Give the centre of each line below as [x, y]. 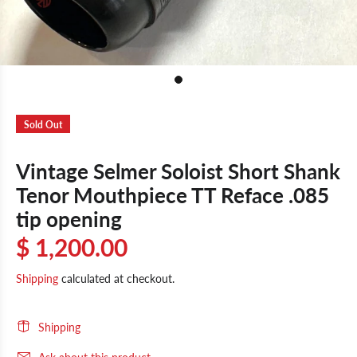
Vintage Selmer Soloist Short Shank [178, 171]
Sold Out [43, 125]
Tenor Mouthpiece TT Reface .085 [173, 195]
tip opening [69, 219]
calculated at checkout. [116, 279]
